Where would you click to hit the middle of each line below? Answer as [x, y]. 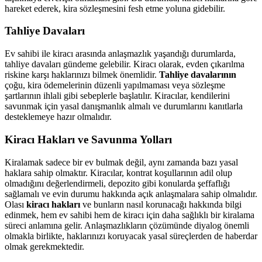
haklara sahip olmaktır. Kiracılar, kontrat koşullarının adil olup [118, 173]
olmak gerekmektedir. [44, 246]
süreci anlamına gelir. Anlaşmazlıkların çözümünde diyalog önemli [127, 225]
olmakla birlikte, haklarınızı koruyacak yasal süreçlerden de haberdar [131, 236]
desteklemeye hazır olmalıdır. [58, 117]
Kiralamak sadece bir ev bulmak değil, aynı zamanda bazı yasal [121, 162]
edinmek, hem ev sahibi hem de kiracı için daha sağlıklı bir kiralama [130, 215]
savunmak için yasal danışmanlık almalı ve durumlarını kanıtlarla [124, 106]
